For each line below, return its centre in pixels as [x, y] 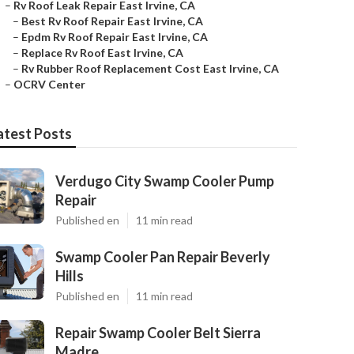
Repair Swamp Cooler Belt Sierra [158, 333]
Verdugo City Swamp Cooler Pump [165, 181]
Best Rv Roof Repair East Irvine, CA [112, 21]
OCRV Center [49, 84]
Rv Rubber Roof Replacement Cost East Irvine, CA [150, 68]
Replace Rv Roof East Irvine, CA [102, 53]
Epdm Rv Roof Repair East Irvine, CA [115, 37]
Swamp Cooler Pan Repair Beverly [163, 257]
